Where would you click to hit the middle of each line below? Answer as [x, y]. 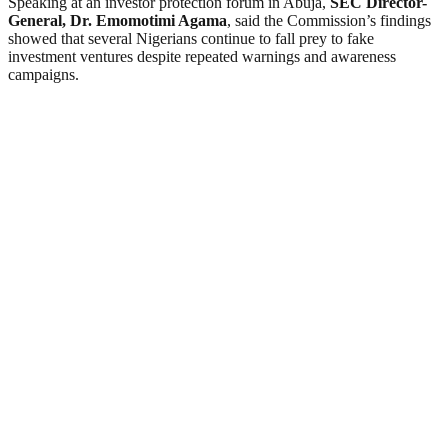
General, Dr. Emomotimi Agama [117, 21]
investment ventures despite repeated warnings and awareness [202, 57]
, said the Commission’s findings [329, 21]
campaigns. [43, 75]
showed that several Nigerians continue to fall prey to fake [191, 39]
